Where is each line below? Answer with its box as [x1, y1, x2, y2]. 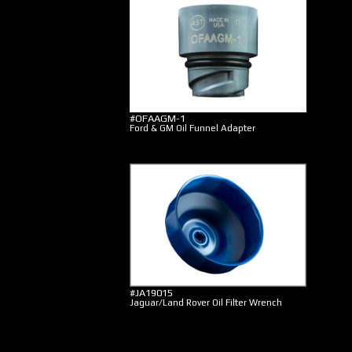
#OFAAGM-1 [130, 112, 185, 124]
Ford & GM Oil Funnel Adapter [130, 123, 255, 134]
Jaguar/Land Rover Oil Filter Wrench [130, 297, 282, 308]
